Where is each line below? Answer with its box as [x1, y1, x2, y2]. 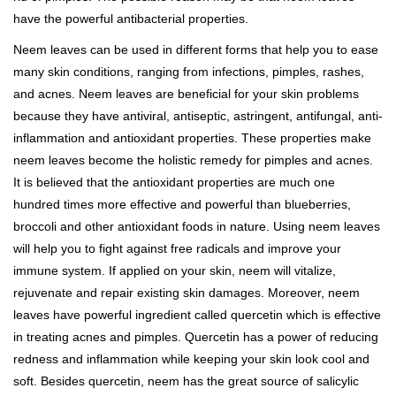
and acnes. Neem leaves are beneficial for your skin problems [13, 87, 359, 102]
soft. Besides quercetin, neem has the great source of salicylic [13, 374, 359, 389]
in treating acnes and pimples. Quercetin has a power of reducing [13, 330, 378, 345]
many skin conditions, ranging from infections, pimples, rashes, [13, 65, 364, 80]
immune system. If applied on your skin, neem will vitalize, [13, 263, 336, 278]
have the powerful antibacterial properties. [13, 11, 248, 27]
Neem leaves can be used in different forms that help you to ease [13, 42, 378, 57]
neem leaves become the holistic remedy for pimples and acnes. [13, 153, 373, 168]
